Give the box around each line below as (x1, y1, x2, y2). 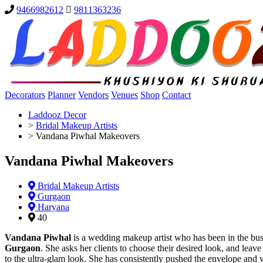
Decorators (5, 90, 45, 100)
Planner (48, 90, 76, 100)
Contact (162, 90, 191, 100)
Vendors (78, 90, 109, 100)
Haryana (35, 201, 69, 212)
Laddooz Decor (28, 110, 86, 120)
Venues (111, 90, 138, 100)
